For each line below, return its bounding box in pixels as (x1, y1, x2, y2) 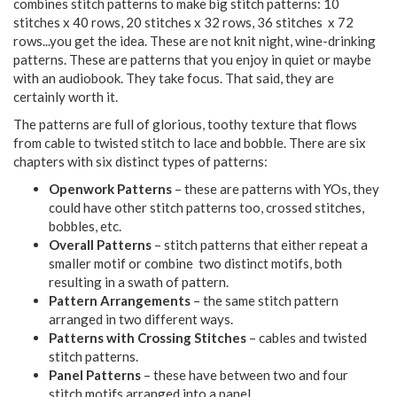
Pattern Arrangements (49, 292, 191, 308)
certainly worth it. (13, 88, 118, 105)
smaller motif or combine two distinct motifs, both (49, 254, 342, 271)
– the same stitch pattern (191, 292, 339, 308)
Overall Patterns (49, 236, 152, 253)
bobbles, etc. (49, 217, 121, 234)
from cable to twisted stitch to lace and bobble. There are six (13, 134, 366, 151)
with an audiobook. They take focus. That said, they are (13, 69, 334, 86)
